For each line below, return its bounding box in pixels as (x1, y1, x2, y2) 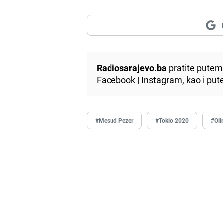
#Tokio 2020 (155, 116, 189, 124)
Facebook (97, 73, 136, 86)
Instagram (141, 73, 183, 86)
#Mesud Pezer (95, 116, 134, 124)
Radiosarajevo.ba (97, 61, 167, 74)
